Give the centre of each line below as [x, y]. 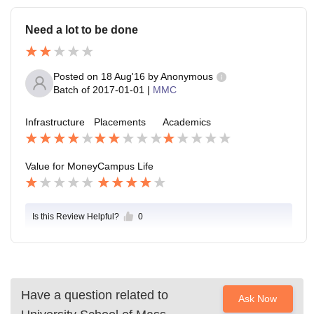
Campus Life [125, 166]
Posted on [77, 77]
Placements [120, 122]
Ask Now [258, 298]
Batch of [71, 90]
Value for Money [61, 166]
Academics [187, 122]
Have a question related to [95, 295]
